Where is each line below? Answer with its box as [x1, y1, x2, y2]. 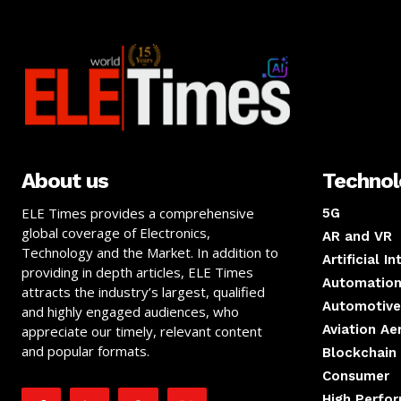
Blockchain [322, 345, 397, 362]
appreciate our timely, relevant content [21, 322, 262, 341]
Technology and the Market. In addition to [21, 243, 278, 262]
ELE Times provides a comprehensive [21, 204, 254, 223]
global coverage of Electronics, [21, 224, 210, 243]
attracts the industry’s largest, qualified [21, 283, 265, 302]
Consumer [322, 368, 389, 385]
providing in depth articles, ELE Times [21, 263, 253, 282]
